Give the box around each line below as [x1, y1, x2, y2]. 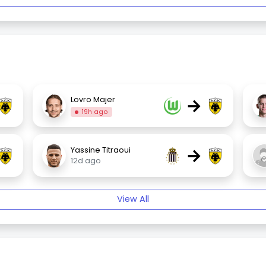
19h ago [81, 107, 108, 116]
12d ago [71, 156, 102, 166]
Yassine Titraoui [71, 145, 131, 156]
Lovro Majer [71, 94, 116, 104]
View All [117, 193, 149, 205]
